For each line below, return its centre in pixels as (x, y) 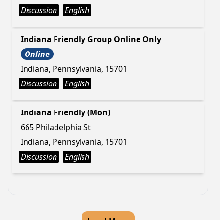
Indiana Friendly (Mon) (65, 112)
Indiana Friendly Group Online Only (91, 39)
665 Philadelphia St (56, 127)
